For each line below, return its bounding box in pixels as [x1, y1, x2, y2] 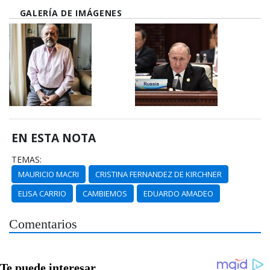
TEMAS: [11, 154, 42, 166]
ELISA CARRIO [18, 188, 67, 199]
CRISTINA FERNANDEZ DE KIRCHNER [95, 169, 222, 180]
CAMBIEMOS [83, 188, 128, 199]
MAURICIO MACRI [18, 169, 80, 180]
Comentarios [9, 217, 77, 232]
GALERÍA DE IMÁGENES [19, 7, 122, 19]
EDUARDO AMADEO [143, 188, 214, 199]
